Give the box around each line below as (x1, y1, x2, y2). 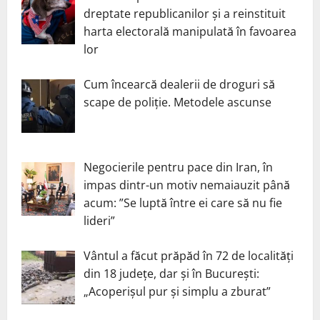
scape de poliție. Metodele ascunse (84, 94, 271, 111)
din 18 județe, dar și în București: (84, 265, 259, 281)
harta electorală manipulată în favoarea (84, 24, 296, 40)
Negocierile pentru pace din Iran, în (84, 159, 273, 175)
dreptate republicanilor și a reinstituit (84, 6, 286, 22)
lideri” (84, 212, 115, 229)
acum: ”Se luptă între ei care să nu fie (84, 194, 282, 211)
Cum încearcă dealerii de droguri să (84, 76, 275, 93)
